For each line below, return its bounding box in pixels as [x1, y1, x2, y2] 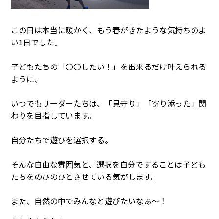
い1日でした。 [11, 36, 62, 48]
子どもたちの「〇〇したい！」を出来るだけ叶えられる [11, 61, 206, 73]
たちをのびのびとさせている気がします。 [11, 171, 158, 183]
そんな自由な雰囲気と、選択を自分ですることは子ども [11, 158, 206, 171]
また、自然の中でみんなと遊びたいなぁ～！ [11, 195, 167, 207]
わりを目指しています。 [11, 109, 96, 122]
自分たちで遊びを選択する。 [11, 134, 112, 146]
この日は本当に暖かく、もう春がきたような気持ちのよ [11, 24, 206, 36]
